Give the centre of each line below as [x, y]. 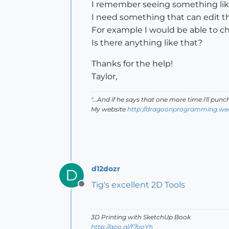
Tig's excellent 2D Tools [138, 185]
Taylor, [104, 76]
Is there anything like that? [147, 43]
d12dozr [106, 168]
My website [109, 109]
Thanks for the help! [132, 64]
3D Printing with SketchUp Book [141, 217]
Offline [94, 189]
